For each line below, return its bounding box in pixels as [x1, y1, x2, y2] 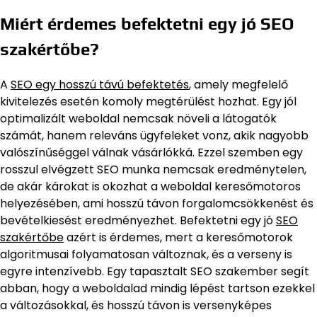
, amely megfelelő [189, 76, 288, 93]
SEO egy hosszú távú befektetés [11, 76, 189, 93]
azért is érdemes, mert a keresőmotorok [64, 229, 293, 246]
